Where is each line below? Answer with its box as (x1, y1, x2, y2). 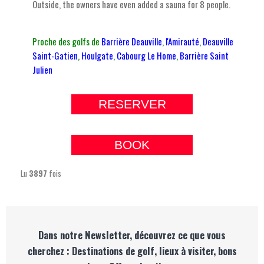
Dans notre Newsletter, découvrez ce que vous (38, 227, 226, 242)
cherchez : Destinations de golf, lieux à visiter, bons (27, 243, 237, 258)
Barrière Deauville (101, 34, 162, 48)
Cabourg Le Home (117, 48, 176, 62)
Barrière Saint (180, 48, 229, 62)
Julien (32, 62, 52, 76)
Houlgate (81, 48, 113, 62)
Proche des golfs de (32, 34, 101, 48)
